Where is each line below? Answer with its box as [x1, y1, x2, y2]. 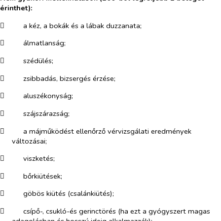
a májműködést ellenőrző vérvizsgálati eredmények [23, 126, 191, 136]
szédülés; [23, 55, 53, 66]
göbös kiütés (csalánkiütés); [23, 188, 114, 199]
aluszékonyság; [23, 91, 73, 101]
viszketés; [23, 153, 55, 164]
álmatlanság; [23, 38, 66, 48]
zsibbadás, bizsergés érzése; [23, 73, 115, 83]
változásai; [11, 136, 47, 146]
